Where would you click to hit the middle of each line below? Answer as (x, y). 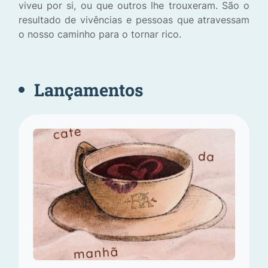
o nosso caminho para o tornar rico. (100, 34)
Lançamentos (89, 89)
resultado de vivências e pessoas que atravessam (134, 19)
